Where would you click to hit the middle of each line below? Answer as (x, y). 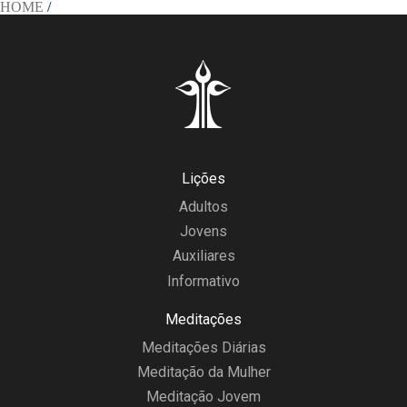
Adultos (203, 207)
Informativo (203, 281)
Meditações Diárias (203, 347)
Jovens (203, 232)
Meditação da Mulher (203, 372)
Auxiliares (203, 256)
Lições (203, 179)
